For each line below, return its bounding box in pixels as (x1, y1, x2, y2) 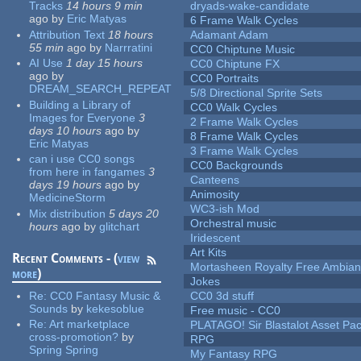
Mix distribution (29, 206, 106, 220)
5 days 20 (109, 206, 160, 220)
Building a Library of (29, 98, 131, 111)
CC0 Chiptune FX (190, 57, 280, 71)
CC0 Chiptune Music (190, 43, 296, 56)
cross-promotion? (29, 330, 119, 344)
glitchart (99, 219, 140, 233)
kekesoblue (86, 301, 145, 315)
